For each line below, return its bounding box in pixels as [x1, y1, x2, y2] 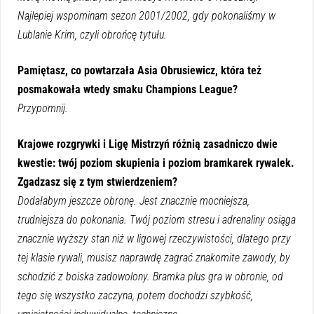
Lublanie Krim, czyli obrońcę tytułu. [18, 27, 167, 41]
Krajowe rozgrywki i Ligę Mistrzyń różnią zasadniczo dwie [18, 137, 278, 151]
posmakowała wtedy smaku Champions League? [18, 82, 238, 96]
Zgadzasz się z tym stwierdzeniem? [18, 175, 177, 189]
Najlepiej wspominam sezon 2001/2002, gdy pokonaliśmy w [18, 8, 275, 22]
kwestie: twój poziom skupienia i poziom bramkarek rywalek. [18, 156, 294, 170]
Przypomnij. [18, 101, 68, 115]
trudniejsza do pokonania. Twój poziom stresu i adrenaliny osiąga [18, 212, 296, 226]
